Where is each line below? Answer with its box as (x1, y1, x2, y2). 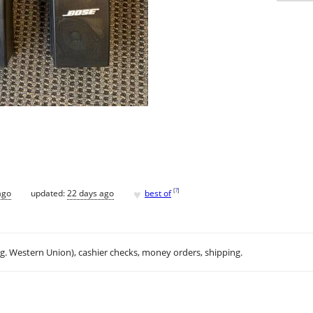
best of (145, 187, 171, 199)
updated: (31, 187, 67, 199)
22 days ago (67, 187, 114, 199)
